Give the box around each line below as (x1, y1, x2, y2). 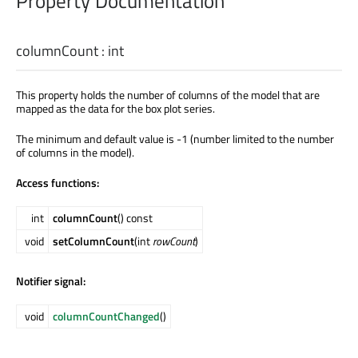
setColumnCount (53, 232, 134, 249)
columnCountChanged (53, 307, 160, 324)
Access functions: (16, 173, 99, 191)
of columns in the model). (16, 143, 134, 161)
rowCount (153, 232, 195, 249)
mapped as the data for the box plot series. (16, 99, 215, 117)
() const (117, 209, 153, 226)
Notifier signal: (16, 272, 86, 289)
